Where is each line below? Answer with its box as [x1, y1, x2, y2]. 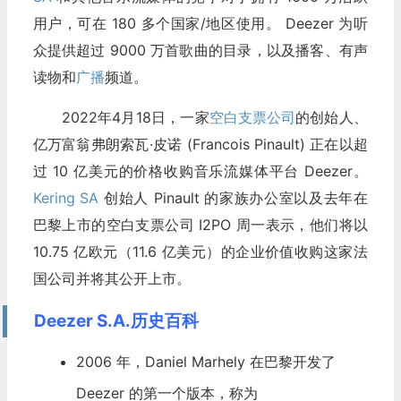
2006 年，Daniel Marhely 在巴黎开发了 [75, 353, 336, 371]
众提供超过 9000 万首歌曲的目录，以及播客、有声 [32, 41, 368, 60]
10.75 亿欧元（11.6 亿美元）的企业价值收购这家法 [32, 243, 368, 261]
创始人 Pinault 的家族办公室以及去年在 [98, 189, 368, 208]
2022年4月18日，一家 [61, 108, 209, 127]
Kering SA [32, 189, 99, 208]
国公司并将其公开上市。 [32, 269, 191, 288]
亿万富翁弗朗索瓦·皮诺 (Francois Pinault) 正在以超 [32, 135, 368, 154]
